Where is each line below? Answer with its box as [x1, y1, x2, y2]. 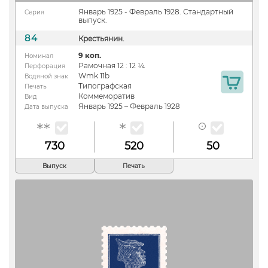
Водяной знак [25, 72, 68, 80]
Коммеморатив [78, 91, 135, 100]
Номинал [25, 51, 53, 60]
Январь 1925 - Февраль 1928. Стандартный [78, 7, 233, 16]
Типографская [78, 81, 132, 90]
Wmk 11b [78, 71, 109, 80]
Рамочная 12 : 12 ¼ [78, 60, 145, 70]
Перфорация [25, 62, 65, 70]
